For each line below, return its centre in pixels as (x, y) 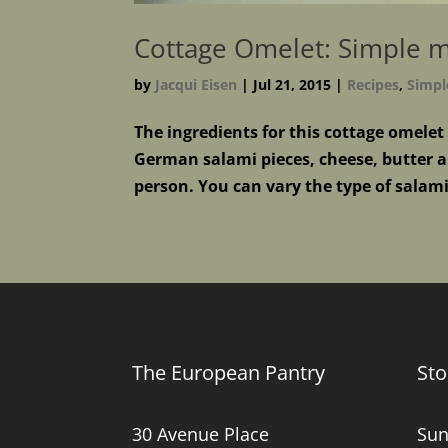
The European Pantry (228, 373)
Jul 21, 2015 (292, 84)
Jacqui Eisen (196, 84)
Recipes (373, 84)
